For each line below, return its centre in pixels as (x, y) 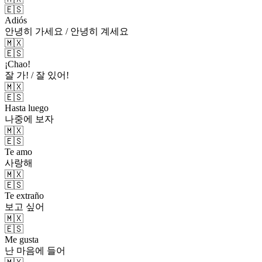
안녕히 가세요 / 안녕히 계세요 (67, 31)
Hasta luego (27, 108)
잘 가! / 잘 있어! (37, 75)
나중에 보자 (29, 119)
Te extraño (24, 195)
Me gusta (22, 239)
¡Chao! (18, 64)
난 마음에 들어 (35, 250)
